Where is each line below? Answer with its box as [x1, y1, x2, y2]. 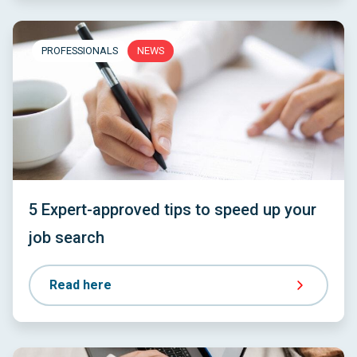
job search [29, 228, 104, 247]
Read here [49, 277, 112, 292]
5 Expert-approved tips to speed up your [29, 200, 316, 219]
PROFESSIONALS [41, 45, 118, 57]
